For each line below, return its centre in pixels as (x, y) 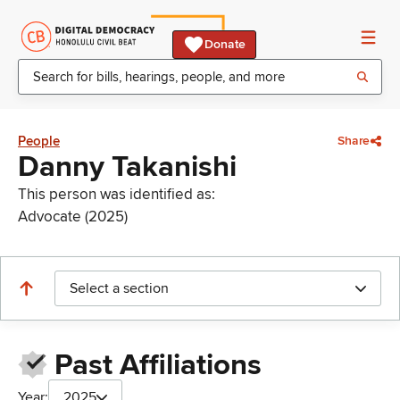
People (39, 141)
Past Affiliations (158, 366)
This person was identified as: (117, 194)
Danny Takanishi (127, 167)
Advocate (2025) (73, 217)
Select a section (119, 288)
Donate (225, 44)
